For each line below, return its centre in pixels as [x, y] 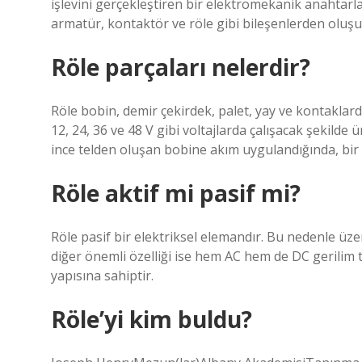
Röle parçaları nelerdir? [181, 67]
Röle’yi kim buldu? [152, 319]
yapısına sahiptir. [102, 276]
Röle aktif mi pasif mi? [176, 193]
